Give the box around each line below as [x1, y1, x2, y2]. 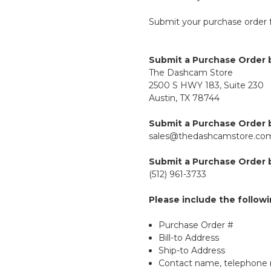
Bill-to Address [158, 232, 220, 244]
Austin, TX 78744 [149, 93, 220, 104]
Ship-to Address [158, 245, 226, 256]
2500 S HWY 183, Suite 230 [149, 80, 264, 91]
